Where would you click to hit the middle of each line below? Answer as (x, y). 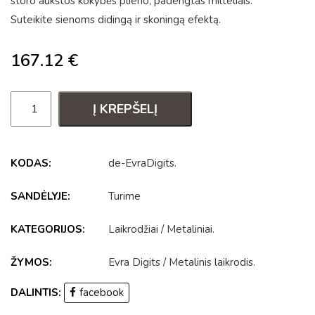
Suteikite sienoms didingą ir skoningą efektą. (116, 20)
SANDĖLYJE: (40, 196)
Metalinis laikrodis (211, 262)
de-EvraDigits (141, 163)
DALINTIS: (36, 292)
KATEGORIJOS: (48, 229)
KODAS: (31, 163)
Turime (124, 196)
